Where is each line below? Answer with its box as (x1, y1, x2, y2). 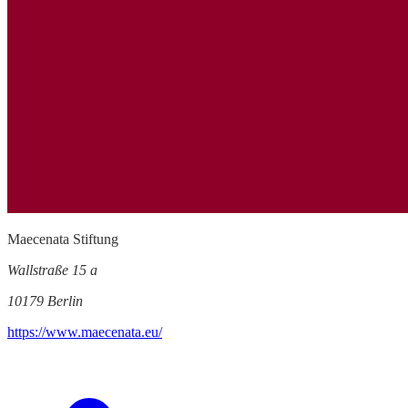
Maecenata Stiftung (7, 230, 118, 247)
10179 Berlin (7, 292, 83, 309)
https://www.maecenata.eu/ (7, 323, 162, 340)
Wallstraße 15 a (7, 261, 97, 278)
